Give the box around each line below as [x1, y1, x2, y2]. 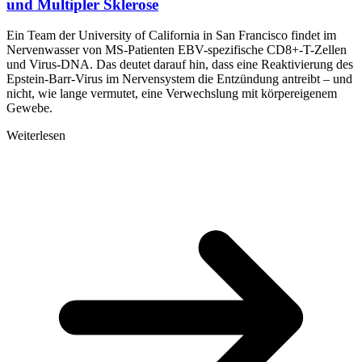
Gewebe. [6, 101, 53, 116]
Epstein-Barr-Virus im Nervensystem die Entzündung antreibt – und [6, 72, 352, 86]
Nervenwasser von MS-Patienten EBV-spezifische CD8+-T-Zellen [6, 43, 347, 57]
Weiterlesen [6, 128, 65, 143]
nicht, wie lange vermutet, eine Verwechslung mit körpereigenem [6, 86, 337, 101]
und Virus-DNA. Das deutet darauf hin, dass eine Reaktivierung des [6, 57, 353, 72]
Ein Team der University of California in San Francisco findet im [6, 28, 336, 43]
